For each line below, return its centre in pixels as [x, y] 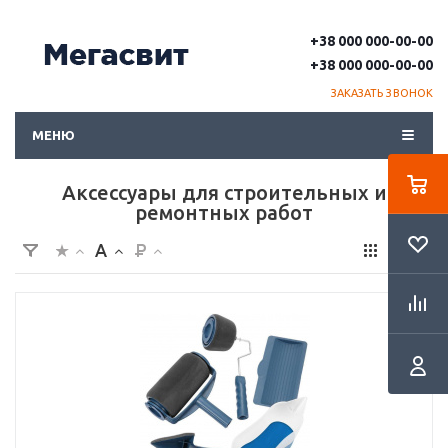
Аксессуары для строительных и [224, 192]
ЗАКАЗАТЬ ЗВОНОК [381, 93]
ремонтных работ [224, 212]
